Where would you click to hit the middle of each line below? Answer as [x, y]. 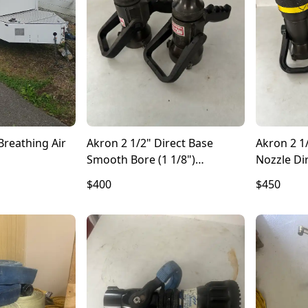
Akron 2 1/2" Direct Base [150, 143]
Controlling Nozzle [135, 176]
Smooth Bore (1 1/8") [141, 160]
